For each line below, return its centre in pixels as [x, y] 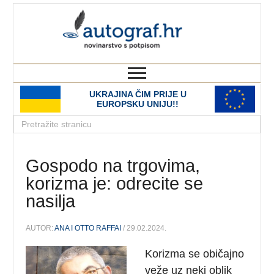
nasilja [51, 202]
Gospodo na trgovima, [113, 166]
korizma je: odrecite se [115, 184]
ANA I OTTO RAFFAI [88, 228]
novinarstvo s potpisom [210, 58]
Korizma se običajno [195, 254]
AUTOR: [40, 228]
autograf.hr [208, 15]
